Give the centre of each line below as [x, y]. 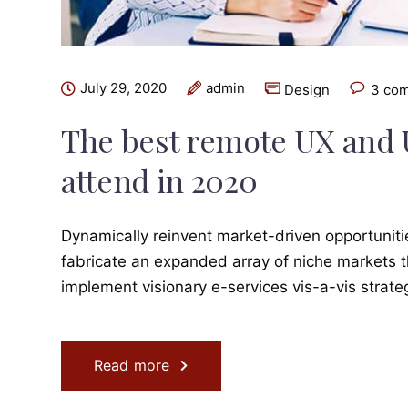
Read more [132, 366]
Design [307, 90]
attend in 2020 [159, 181]
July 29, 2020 [123, 88]
